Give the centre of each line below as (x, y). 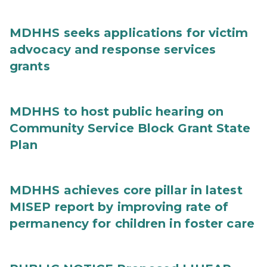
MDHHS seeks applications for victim (129, 33)
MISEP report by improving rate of (119, 207)
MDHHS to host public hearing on (117, 111)
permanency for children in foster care (132, 223)
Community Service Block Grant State (130, 128)
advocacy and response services (113, 49)
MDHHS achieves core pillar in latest (126, 190)
